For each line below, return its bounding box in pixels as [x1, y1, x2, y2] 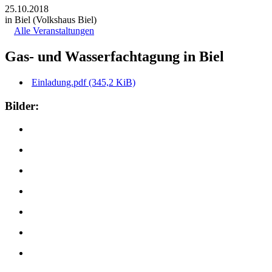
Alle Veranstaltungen [14, 25, 94, 36]
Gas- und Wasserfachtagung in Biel [5, 48, 224, 64]
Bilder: [5, 99, 39, 112]
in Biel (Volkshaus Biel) [5, 15, 97, 25]
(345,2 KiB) [89, 76, 135, 87]
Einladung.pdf [32, 76, 89, 87]
